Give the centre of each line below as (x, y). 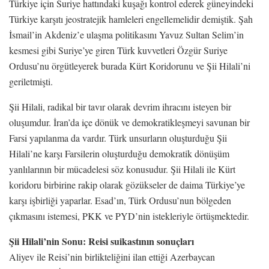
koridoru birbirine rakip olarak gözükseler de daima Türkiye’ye (127, 184)
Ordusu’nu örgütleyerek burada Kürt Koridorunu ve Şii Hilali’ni (130, 65)
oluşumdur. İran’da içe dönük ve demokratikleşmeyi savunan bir (129, 122)
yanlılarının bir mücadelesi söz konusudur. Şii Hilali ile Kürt (122, 169)
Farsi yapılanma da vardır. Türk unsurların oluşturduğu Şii (118, 138)
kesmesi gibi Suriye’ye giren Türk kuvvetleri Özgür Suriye (118, 50)
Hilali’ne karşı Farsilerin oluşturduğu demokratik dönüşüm (119, 153)
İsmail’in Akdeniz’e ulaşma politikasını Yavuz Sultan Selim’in (126, 34)
